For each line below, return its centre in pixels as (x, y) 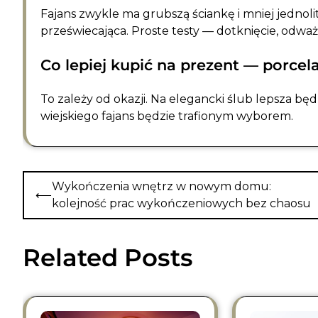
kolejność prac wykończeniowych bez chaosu (181, 204)
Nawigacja (62, 182)
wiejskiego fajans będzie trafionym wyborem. (167, 116)
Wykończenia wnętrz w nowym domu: (161, 187)
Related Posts (108, 258)
